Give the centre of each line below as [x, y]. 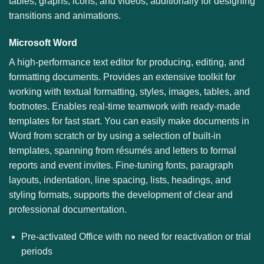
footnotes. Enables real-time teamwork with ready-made [125, 106]
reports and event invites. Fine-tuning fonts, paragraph [121, 165]
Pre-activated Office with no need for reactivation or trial [136, 236]
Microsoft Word [43, 42]
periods [37, 251]
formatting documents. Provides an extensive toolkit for [122, 77]
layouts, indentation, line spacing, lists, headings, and [120, 180]
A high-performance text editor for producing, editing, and [127, 62]
